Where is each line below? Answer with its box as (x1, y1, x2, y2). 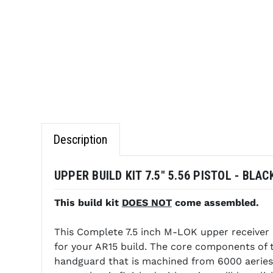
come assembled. (171, 197, 262, 209)
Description (52, 132, 107, 147)
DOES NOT (121, 197, 172, 209)
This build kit (54, 197, 122, 209)
